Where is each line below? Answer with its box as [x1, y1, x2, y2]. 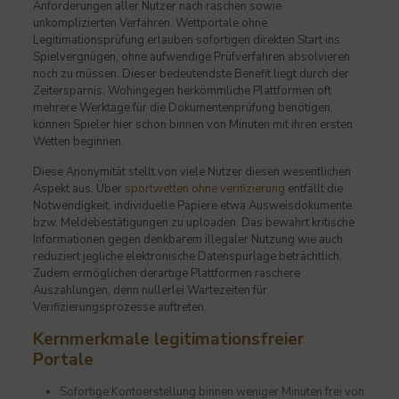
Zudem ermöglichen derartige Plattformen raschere [32, 265, 300, 282]
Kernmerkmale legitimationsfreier [32, 328, 304, 352]
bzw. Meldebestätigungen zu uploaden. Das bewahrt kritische [32, 215, 354, 232]
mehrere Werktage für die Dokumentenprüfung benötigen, [32, 100, 333, 117]
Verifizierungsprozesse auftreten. [32, 299, 207, 316]
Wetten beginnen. [32, 134, 124, 151]
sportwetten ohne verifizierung [124, 181, 285, 198]
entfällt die [284, 181, 343, 198]
